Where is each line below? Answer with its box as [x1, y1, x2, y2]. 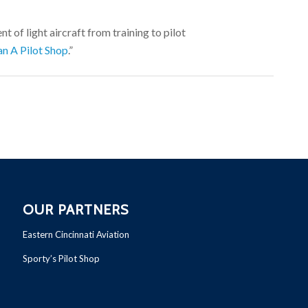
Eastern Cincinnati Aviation [23, 228, 130, 240]
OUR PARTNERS [23, 201, 129, 218]
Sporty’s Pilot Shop [23, 252, 100, 264]
